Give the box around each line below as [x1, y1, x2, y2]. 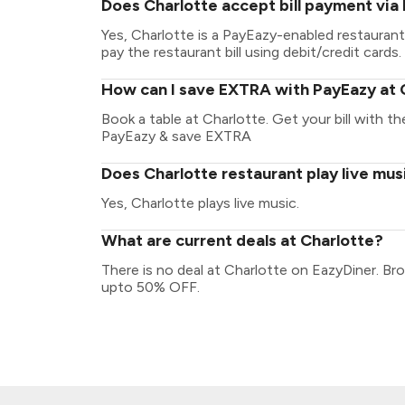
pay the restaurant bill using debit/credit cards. [101, 43, 401, 61]
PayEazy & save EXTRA [101, 127, 251, 145]
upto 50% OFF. [101, 278, 200, 296]
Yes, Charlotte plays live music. [101, 194, 299, 212]
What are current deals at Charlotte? [101, 231, 383, 250]
